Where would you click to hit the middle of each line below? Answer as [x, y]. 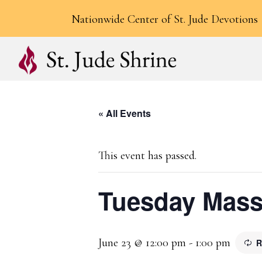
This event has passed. [147, 156]
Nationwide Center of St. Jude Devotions [165, 19]
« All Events [125, 113]
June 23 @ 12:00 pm [142, 243]
